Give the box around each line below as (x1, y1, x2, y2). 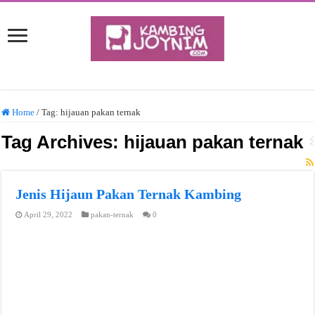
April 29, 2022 (24, 210, 73, 219)
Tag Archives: (1, 131, 124, 153)
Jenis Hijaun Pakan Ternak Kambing (15, 186, 242, 202)
